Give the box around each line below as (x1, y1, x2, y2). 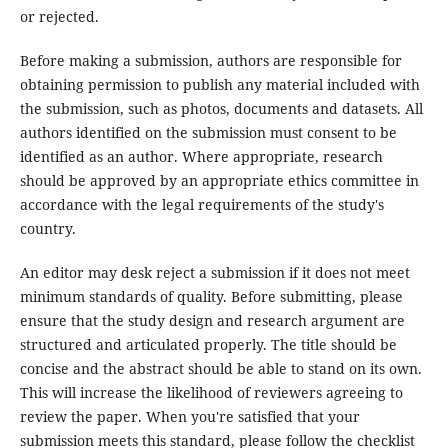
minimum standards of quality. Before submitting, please (19, 287, 403, 307)
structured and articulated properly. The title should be (19, 335, 397, 355)
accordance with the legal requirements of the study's (19, 195, 384, 215)
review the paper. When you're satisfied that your (19, 407, 360, 427)
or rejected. (19, 7, 99, 27)
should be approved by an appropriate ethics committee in (19, 171, 419, 191)
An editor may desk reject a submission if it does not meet (19, 263, 410, 283)
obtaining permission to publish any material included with (19, 75, 420, 95)
